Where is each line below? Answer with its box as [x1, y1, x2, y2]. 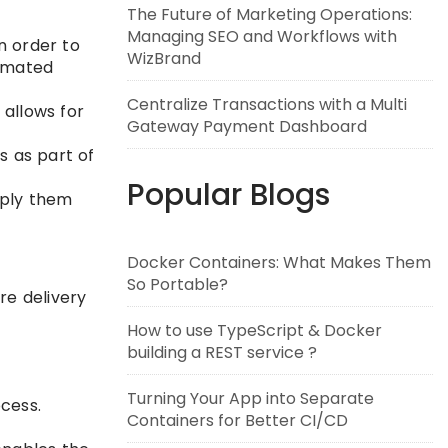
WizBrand [127, 47, 201, 70]
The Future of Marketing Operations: [127, 3, 412, 26]
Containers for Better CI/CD [127, 409, 348, 432]
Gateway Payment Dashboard [127, 115, 367, 138]
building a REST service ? [127, 341, 317, 364]
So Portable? [127, 273, 228, 296]
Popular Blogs [127, 174, 330, 216]
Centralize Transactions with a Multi [127, 93, 407, 116]
